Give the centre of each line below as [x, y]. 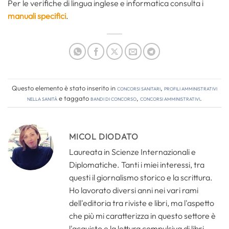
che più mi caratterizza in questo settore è [142, 216]
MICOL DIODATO [104, 137]
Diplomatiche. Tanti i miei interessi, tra [137, 165]
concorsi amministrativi [170, 98]
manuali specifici [37, 16]
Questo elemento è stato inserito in [64, 88]
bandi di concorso [113, 98]
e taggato [74, 98]
